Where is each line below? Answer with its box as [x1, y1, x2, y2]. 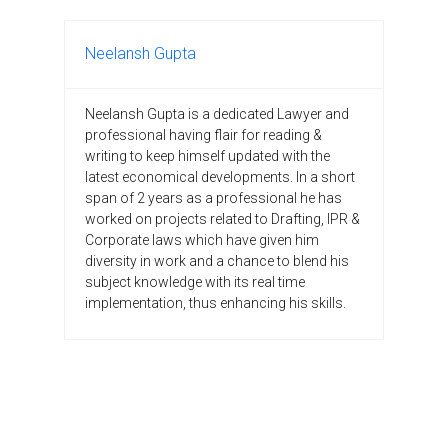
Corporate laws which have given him [85, 231, 319, 248]
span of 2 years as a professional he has [85, 189, 342, 206]
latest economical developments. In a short [85, 168, 355, 185]
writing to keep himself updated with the [85, 147, 330, 164]
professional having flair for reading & [85, 126, 322, 143]
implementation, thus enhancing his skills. [85, 294, 346, 311]
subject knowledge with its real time [85, 273, 305, 290]
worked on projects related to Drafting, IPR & [85, 210, 360, 227]
